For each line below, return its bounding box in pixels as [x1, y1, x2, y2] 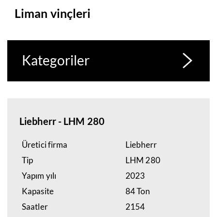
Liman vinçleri [15, 6, 91, 20]
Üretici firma [22, 139, 68, 150]
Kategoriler [22, 52, 90, 68]
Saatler [22, 201, 48, 212]
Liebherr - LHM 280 [19, 115, 105, 127]
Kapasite [22, 186, 54, 196]
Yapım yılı [22, 170, 57, 181]
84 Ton [125, 186, 150, 196]
